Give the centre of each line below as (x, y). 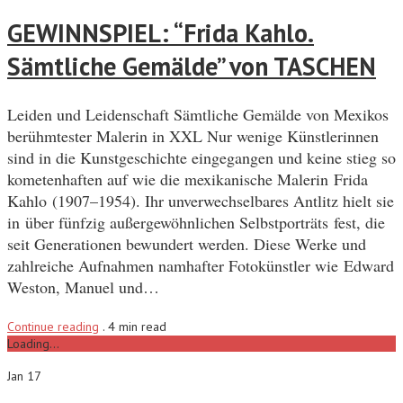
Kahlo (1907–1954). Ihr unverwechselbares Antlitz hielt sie (201, 201)
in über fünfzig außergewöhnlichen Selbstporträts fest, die (196, 223)
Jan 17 (24, 376)
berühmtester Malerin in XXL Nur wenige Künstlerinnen (193, 136)
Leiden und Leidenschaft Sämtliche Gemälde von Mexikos (198, 115)
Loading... (33, 344)
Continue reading (53, 327)
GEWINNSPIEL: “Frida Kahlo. (161, 32)
